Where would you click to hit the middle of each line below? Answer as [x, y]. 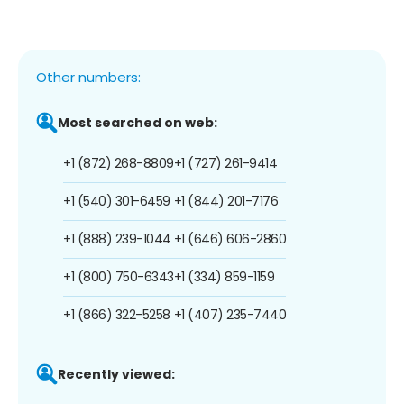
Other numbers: [88, 77]
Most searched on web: [138, 122]
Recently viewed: [116, 374]
